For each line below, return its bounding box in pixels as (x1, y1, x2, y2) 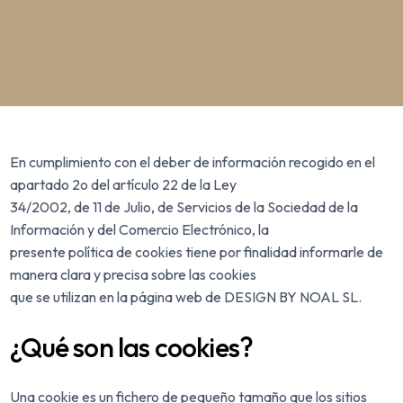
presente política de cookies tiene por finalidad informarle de (10, 243, 384, 262)
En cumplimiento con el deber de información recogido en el (10, 153, 376, 172)
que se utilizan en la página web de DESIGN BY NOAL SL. (10, 288, 363, 307)
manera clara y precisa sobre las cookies (10, 265, 257, 284)
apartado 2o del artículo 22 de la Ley (10, 175, 237, 194)
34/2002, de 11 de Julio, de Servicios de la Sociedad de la (10, 198, 359, 217)
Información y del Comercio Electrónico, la (10, 220, 270, 239)
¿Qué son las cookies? (10, 330, 254, 365)
